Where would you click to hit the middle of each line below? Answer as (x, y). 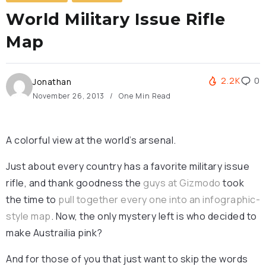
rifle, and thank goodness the (75, 183)
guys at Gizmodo (182, 183)
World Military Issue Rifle (115, 20)
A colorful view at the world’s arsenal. (91, 140)
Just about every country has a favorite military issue (128, 167)
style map (28, 216)
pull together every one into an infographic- (159, 200)
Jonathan (52, 82)
